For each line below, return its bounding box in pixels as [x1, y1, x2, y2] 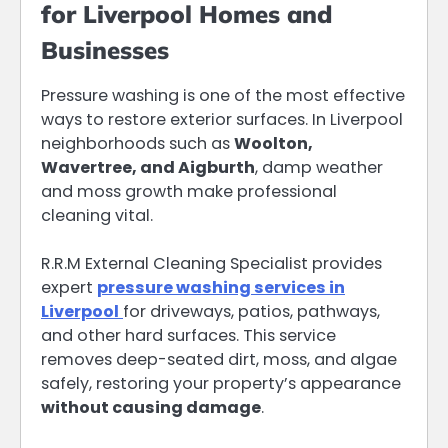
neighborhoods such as [41, 132, 234, 156]
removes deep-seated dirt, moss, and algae [41, 348, 397, 372]
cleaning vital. [41, 204, 153, 228]
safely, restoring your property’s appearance [41, 372, 401, 396]
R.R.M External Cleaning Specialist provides [41, 252, 382, 276]
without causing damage [41, 396, 261, 420]
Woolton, [234, 132, 313, 156]
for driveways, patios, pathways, [123, 300, 380, 324]
